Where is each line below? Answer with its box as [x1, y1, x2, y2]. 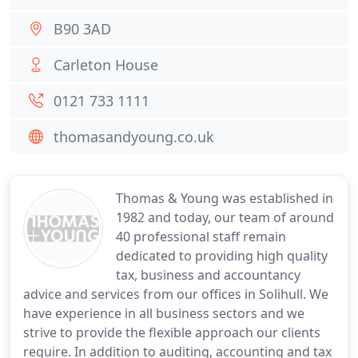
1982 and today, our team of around [116, 209, 334, 226]
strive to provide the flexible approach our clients [23, 324, 320, 341]
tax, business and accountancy [116, 266, 300, 284]
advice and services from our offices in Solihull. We [23, 285, 328, 303]
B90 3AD [54, 19, 111, 38]
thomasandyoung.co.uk [54, 127, 214, 146]
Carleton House [54, 55, 158, 74]
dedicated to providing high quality [116, 247, 328, 265]
